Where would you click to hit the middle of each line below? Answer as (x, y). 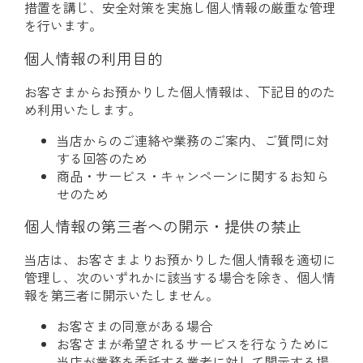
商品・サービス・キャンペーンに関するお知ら (193, 175)
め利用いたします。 (83, 109)
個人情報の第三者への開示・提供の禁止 (163, 226)
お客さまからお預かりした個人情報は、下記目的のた (180, 91)
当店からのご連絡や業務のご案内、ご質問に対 (193, 140)
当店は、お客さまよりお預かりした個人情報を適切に (180, 260)
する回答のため (102, 158)
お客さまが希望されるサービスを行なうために (193, 344)
